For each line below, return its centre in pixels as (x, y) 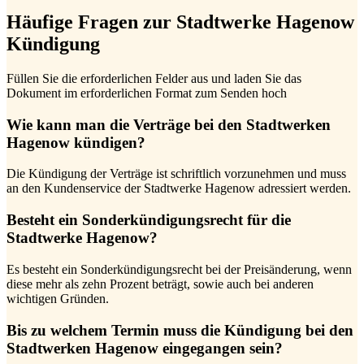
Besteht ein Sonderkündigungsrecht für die (149, 220)
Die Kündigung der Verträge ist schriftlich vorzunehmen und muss (176, 174)
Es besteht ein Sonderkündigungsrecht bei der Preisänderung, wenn (179, 269)
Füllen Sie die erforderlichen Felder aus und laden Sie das (154, 78)
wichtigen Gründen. (58, 298)
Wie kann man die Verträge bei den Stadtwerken (169, 124)
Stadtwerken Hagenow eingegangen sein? (145, 348)
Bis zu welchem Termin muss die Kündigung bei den (180, 330)
